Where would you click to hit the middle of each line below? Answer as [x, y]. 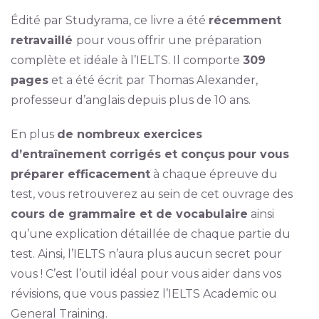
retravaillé [43, 40]
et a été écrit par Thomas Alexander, [153, 80]
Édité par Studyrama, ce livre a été [109, 20]
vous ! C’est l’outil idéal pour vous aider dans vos [146, 274]
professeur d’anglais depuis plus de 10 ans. [130, 100]
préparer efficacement [80, 174]
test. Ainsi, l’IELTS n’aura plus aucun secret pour [146, 254]
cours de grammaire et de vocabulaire [129, 214]
